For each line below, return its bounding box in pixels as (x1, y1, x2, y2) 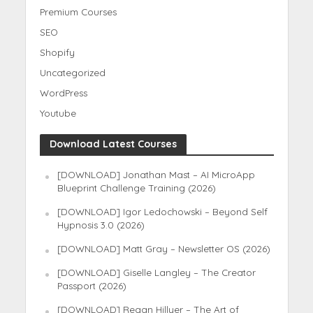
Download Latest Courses (49, 137, 177, 150)
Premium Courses (39, 6, 117, 17)
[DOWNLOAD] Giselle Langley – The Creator (57, 266, 256, 278)
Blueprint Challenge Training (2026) (57, 182, 216, 194)
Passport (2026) (57, 279, 126, 291)
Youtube (39, 107, 76, 119)
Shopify (39, 46, 75, 58)
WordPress (39, 87, 87, 99)
